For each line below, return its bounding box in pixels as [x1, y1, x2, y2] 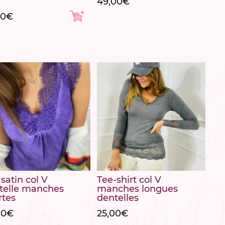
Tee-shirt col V [97, 175, 162, 185]
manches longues [97, 184, 178, 194]
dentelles [97, 193, 139, 203]
